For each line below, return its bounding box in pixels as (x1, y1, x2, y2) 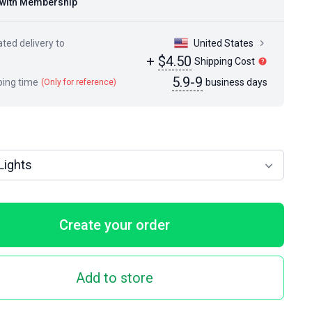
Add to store (75, 270, 153, 286)
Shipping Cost (194, 56, 255, 67)
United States (194, 38, 253, 49)
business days (205, 77, 267, 88)
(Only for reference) (41, 77, 116, 87)
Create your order (58, 217, 170, 233)
